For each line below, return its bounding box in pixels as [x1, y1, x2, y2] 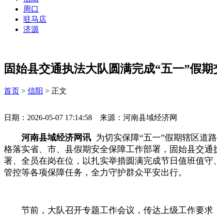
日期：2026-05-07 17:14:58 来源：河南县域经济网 [4, 113, 185, 122]
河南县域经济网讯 [21, 132, 93, 142]
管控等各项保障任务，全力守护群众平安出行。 [4, 167, 187, 177]
